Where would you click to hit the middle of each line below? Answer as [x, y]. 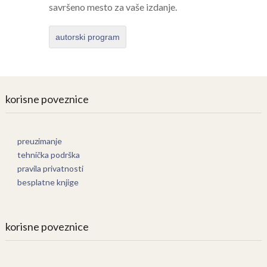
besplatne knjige [48, 182]
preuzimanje [39, 141]
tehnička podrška [48, 154]
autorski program [87, 37]
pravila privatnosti [50, 168]
